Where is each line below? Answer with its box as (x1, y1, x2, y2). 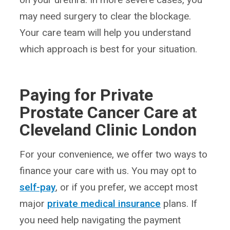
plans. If (161, 198, 198, 209)
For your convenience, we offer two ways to (20, 148, 208, 160)
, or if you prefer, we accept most (55, 181, 198, 193)
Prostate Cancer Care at (20, 103, 197, 122)
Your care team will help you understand (20, 27, 191, 39)
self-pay (20, 181, 56, 193)
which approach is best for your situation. (20, 43, 198, 55)
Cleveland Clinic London (20, 120, 197, 140)
